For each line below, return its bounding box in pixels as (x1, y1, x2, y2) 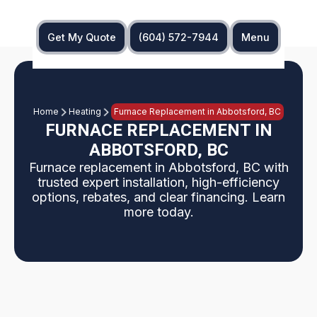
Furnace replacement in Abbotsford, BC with (28, 160, 289, 175)
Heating (69, 106, 101, 117)
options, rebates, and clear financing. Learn (32, 190, 285, 204)
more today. (123, 204, 194, 219)
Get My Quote (47, 31, 116, 43)
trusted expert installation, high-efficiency (38, 175, 279, 190)
